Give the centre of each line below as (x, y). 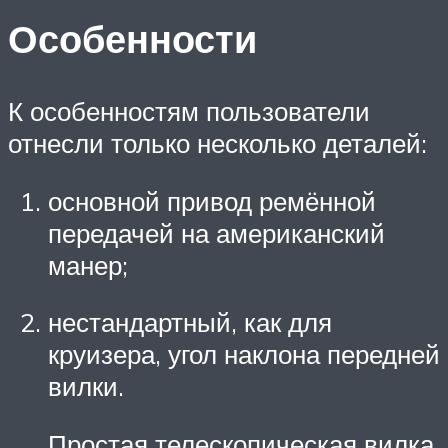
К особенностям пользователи (189, 111)
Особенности (132, 39)
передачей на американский (216, 232)
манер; (88, 264)
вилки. (86, 386)
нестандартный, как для (190, 322)
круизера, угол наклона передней (244, 354)
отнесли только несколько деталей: (217, 143)
